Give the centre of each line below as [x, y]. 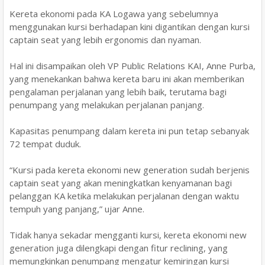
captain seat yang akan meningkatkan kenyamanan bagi [121, 182]
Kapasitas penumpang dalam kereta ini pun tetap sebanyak [129, 130]
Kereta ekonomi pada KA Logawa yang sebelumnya [114, 13]
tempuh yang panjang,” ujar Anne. [77, 209]
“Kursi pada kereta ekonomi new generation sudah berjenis [130, 169]
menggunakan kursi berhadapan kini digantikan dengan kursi [130, 26]
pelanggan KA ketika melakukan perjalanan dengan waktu [124, 195]
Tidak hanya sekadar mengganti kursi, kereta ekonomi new [128, 235]
